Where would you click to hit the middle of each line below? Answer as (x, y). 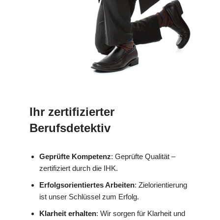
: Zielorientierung (161, 185)
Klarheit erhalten (68, 214)
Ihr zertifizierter (72, 112)
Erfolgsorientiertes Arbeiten (87, 185)
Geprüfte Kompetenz (75, 157)
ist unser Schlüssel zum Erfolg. (89, 197)
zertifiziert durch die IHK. (79, 168)
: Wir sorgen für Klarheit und (141, 214)
